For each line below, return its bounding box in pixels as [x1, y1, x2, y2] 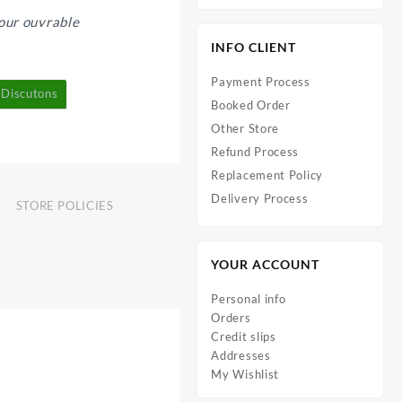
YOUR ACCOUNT [211, 257, 320, 272]
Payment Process [211, 74, 310, 89]
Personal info [211, 292, 286, 306]
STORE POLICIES [15, 197, 114, 213]
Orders [211, 310, 251, 325]
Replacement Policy [211, 168, 323, 182]
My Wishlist [211, 367, 280, 381]
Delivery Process [211, 191, 309, 205]
